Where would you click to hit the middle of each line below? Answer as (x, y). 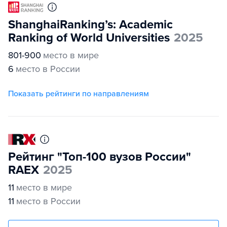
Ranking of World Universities (89, 38)
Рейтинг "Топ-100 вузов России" (100, 157)
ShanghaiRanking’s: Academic (90, 25)
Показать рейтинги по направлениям (79, 94)
